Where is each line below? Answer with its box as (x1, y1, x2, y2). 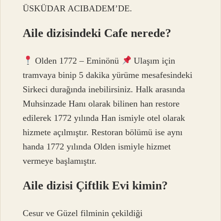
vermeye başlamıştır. (23, 156, 97, 166)
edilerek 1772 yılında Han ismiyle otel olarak (23, 113, 185, 123)
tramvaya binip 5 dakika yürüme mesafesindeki (23, 70, 193, 80)
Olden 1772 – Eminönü (33, 56, 122, 66)
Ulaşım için (131, 56, 176, 66)
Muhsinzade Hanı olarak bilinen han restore (23, 99, 180, 109)
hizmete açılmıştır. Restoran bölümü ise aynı (23, 127, 183, 138)
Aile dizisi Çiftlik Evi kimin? (23, 179, 168, 192)
